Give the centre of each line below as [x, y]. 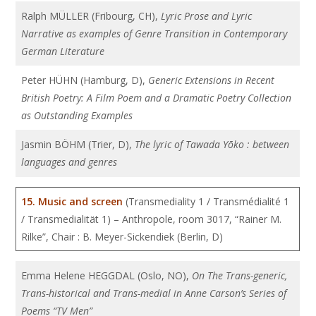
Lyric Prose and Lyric [207, 16]
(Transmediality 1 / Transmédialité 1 [208, 201]
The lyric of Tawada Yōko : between [212, 144]
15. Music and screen [72, 201]
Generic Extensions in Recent [212, 80]
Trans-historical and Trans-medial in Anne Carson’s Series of [154, 293]
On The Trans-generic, [240, 275]
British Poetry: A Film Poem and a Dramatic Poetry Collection [157, 98]
